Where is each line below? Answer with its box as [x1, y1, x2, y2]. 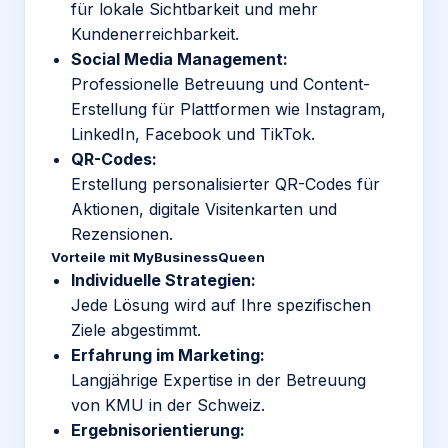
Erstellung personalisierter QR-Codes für [71, 174, 380, 194]
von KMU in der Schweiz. [71, 395, 265, 415]
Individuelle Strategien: [71, 270, 256, 290]
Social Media [71, 49, 173, 69]
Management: [173, 49, 288, 69]
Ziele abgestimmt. [71, 320, 201, 340]
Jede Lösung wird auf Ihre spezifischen [71, 295, 371, 315]
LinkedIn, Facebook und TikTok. [71, 124, 315, 144]
